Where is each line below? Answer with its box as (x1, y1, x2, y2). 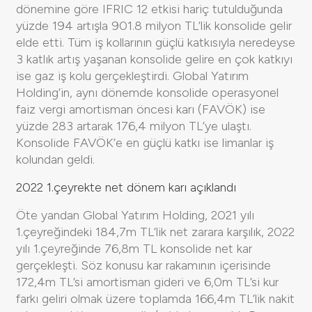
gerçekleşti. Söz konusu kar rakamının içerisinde (16, 257, 271, 273)
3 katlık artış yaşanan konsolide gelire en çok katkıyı (16, 51, 292, 67)
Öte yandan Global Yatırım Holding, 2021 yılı (16, 207, 254, 223)
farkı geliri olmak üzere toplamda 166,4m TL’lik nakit (16, 290, 295, 306)
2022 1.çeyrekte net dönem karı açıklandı (16, 179, 236, 195)
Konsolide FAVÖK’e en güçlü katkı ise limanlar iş (16, 134, 274, 150)
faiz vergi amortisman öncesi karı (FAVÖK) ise (16, 101, 265, 117)
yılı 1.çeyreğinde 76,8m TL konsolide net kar (16, 240, 252, 256)
